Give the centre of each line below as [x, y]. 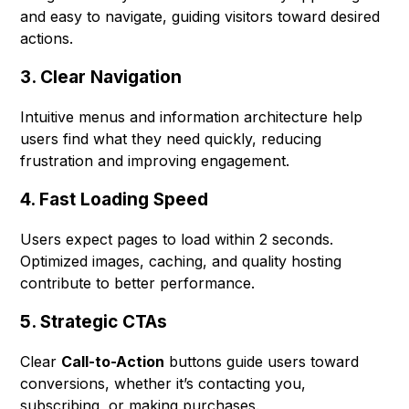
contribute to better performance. [138, 283]
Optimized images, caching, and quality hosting [181, 262]
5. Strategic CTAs [94, 322]
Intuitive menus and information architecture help [192, 117]
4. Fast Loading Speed [115, 200]
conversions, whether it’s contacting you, [163, 384]
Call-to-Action [113, 362]
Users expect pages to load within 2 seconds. [177, 240]
